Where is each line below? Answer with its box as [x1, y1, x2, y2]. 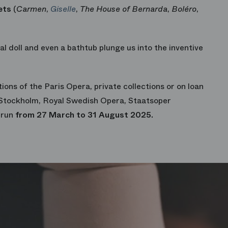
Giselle [50, 3, 76, 15]
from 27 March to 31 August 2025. [15, 109, 153, 121]
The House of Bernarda [80, 3, 167, 15]
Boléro [172, 3, 196, 15]
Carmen [16, 3, 46, 15]
